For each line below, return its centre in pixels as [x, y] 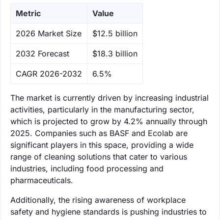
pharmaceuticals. [42, 180]
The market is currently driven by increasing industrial [110, 97]
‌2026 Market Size [49, 33]
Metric [28, 13]
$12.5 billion [115, 33]
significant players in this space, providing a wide [102, 145]
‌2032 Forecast [42, 53]
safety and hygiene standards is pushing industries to [109, 211]
